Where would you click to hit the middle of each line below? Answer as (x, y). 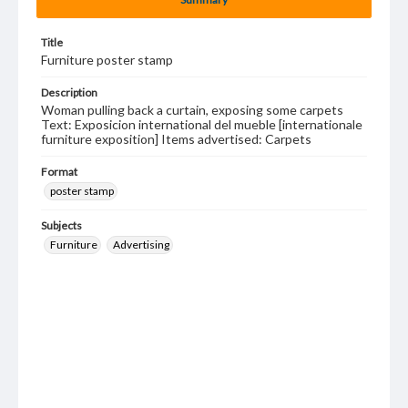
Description (69, 92)
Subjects (61, 225)
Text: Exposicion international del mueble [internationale (202, 124)
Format (59, 172)
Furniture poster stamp (107, 60)
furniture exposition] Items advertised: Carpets (176, 139)
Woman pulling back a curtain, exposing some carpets (192, 110)
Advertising (141, 245)
